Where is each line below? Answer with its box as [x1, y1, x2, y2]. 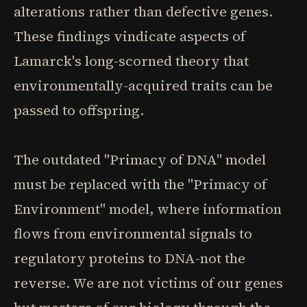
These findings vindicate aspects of [14, 27, 245, 46]
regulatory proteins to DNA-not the [14, 249, 245, 268]
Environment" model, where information [14, 199, 282, 219]
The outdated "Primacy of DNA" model [14, 150, 266, 169]
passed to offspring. [14, 101, 144, 120]
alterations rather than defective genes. [14, 2, 273, 21]
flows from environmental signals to [14, 224, 252, 243]
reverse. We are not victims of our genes [14, 273, 283, 293]
